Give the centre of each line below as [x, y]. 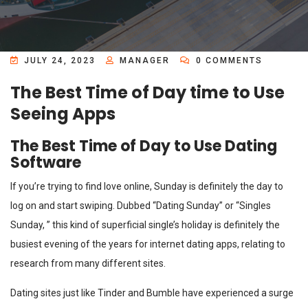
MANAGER [145, 60]
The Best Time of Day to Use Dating [144, 146]
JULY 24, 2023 [60, 60]
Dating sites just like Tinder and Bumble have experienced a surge [152, 293]
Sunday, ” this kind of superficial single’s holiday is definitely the [145, 225]
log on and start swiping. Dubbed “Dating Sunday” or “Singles [141, 206]
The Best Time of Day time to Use [147, 92]
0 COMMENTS [228, 60]
